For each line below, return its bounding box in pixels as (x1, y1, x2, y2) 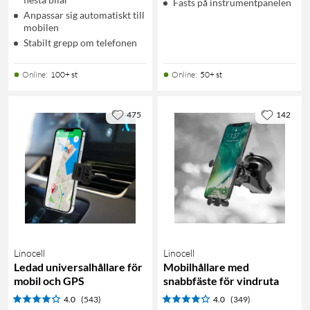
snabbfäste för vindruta (163, 273, 279, 287)
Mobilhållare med (163, 259, 249, 273)
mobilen (24, 21, 59, 33)
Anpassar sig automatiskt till (24, 8, 145, 21)
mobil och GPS (14, 273, 84, 287)
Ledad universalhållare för (14, 259, 143, 273)
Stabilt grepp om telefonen (24, 36, 137, 48)
